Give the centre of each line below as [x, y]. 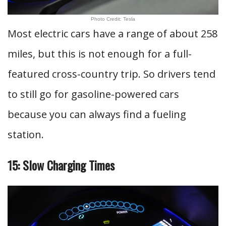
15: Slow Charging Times [61, 165]
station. [26, 134]
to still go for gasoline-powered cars [93, 94]
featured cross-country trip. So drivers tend [111, 74]
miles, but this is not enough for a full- [100, 54]
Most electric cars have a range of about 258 [112, 34]
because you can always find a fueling [97, 114]
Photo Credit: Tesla [113, 19]
